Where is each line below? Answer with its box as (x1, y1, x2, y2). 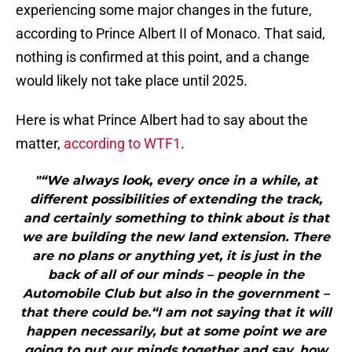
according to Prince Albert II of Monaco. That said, (16, 25, 325, 42)
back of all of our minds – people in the (48, 267, 304, 283)
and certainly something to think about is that (23, 211, 329, 226)
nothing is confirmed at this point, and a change (16, 49, 310, 66)
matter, (16, 135, 64, 152)
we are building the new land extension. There (22, 229, 330, 245)
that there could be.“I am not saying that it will (20, 305, 332, 321)
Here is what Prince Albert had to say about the (16, 112, 308, 129)
